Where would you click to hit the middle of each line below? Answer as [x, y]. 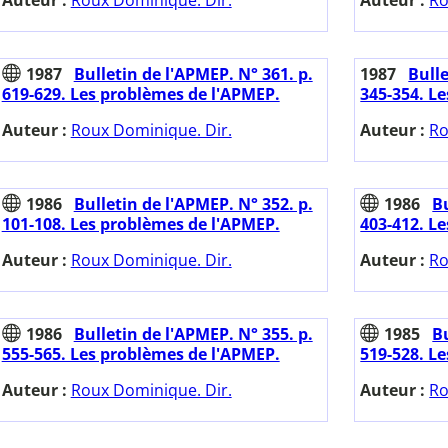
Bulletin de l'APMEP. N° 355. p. [193, 334]
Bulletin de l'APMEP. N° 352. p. [193, 204]
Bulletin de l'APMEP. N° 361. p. [193, 74]
